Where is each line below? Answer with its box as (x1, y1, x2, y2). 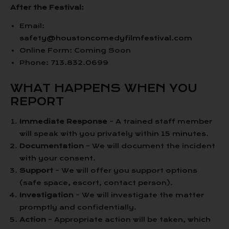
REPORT (10, 95, 64, 108)
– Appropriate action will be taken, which (46, 215, 211, 224)
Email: (19, 21, 44, 30)
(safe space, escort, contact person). (19, 178, 173, 187)
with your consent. (19, 154, 96, 163)
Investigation (19, 191, 74, 199)
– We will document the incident (84, 142, 215, 150)
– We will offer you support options (53, 166, 197, 175)
